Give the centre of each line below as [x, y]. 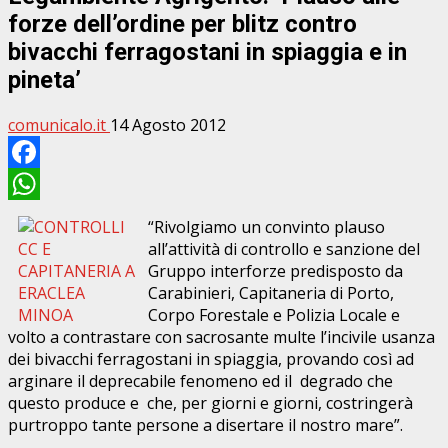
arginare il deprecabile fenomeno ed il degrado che [200, 380]
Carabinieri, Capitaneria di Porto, [271, 292]
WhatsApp [47, 215]
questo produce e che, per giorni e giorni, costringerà [210, 402]
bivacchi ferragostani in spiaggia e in [207, 51]
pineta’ [44, 79]
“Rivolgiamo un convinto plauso [266, 226]
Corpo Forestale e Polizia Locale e [274, 314]
